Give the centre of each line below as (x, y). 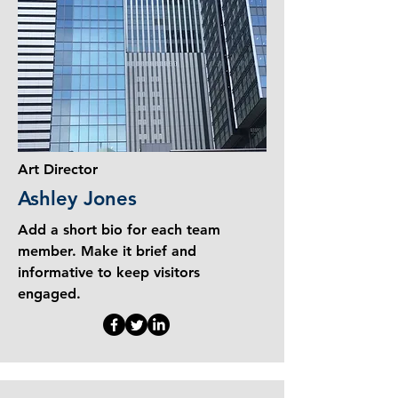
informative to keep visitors (109, 272)
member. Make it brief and (107, 251)
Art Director (58, 169)
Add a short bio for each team (119, 230)
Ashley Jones (77, 199)
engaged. (49, 294)
